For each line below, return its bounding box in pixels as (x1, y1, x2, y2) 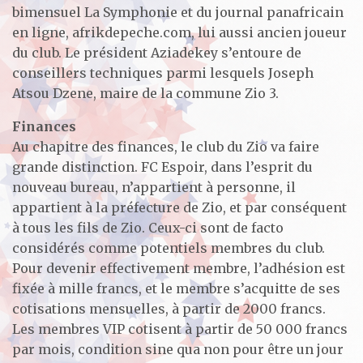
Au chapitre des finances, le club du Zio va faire (12, 138, 319, 155)
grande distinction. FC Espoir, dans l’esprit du (12, 158, 313, 175)
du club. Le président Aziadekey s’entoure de (12, 44, 301, 61)
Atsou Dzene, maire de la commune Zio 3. (12, 84, 279, 101)
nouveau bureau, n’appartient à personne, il (12, 178, 296, 195)
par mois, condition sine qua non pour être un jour (12, 340, 344, 357)
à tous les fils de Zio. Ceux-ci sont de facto (12, 219, 284, 236)
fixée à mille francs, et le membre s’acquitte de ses (12, 280, 340, 297)
